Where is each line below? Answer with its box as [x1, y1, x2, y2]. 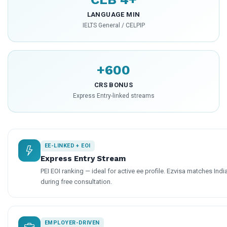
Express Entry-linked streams [72, 92, 155, 100]
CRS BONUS [94, 81, 133, 89]
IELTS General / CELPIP [82, 22, 145, 29]
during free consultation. [41, 178, 112, 186]
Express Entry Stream [41, 154, 126, 164]
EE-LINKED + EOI [45, 142, 91, 149]
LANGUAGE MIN [87, 11, 140, 19]
